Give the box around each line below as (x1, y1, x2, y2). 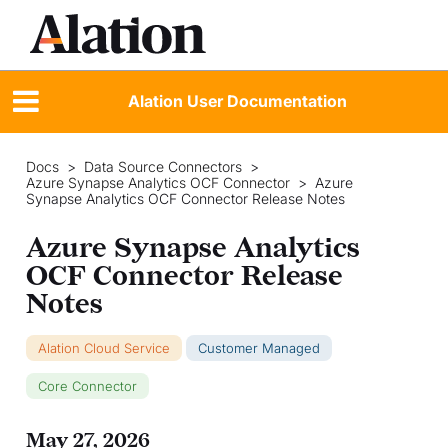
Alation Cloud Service (37, 339, 170, 356)
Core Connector (37, 377, 137, 394)
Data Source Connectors (83, 157, 242, 175)
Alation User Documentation (127, 91, 347, 112)
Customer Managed (197, 339, 320, 356)
